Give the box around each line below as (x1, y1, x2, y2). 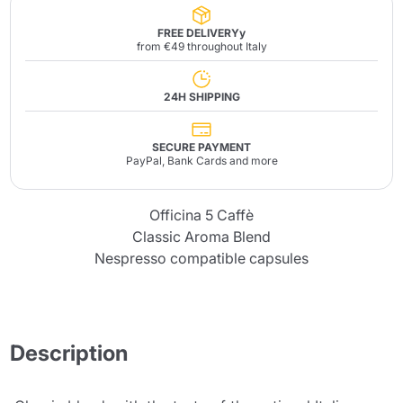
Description (10, 340, 129, 366)
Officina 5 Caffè (149, 206, 254, 224)
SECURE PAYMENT (152, 140, 251, 154)
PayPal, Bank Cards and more (125, 154, 278, 167)
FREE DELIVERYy (157, 26, 246, 40)
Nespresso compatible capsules (94, 249, 309, 267)
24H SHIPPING (163, 90, 240, 103)
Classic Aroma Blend (132, 228, 271, 246)
